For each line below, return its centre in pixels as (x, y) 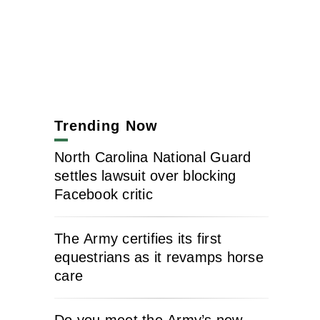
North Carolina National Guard (153, 157)
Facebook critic (104, 194)
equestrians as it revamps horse (159, 257)
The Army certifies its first (138, 239)
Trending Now (106, 126)
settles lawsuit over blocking (145, 176)
